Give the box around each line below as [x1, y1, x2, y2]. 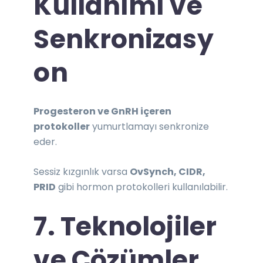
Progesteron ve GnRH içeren [33, 104, 172, 118]
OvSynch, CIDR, [130, 164, 206, 178]
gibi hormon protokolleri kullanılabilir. [56, 180, 228, 194]
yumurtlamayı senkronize [90, 119, 210, 133]
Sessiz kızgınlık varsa [33, 164, 130, 178]
